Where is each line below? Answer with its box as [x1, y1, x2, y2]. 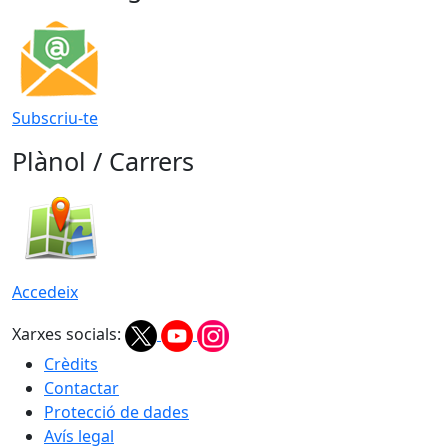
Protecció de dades [44, 400, 189, 423]
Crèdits [44, 352, 98, 375]
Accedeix [12, 280, 78, 303]
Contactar [44, 376, 119, 399]
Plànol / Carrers [12, 143, 194, 178]
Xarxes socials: [12, 323, 121, 345]
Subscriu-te [12, 106, 98, 129]
